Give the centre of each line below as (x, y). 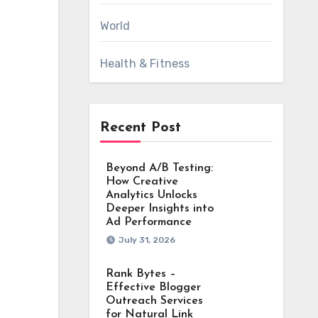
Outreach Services (154, 301)
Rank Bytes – (141, 274)
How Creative (142, 182)
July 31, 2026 (147, 240)
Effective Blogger (153, 287)
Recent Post (140, 128)
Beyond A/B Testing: (159, 168)
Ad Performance (148, 222)
